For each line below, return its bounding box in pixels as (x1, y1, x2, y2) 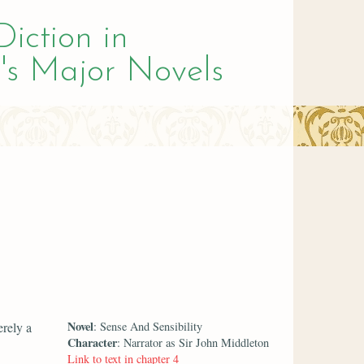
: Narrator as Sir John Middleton (117, 334, 270, 350)
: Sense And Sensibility (93, 318, 203, 334)
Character (67, 333, 118, 351)
